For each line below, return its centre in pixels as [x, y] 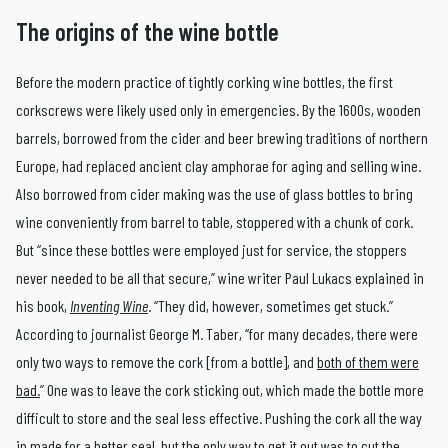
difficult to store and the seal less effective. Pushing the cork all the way [219, 417]
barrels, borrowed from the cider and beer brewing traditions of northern [222, 137]
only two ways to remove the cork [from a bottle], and [166, 361]
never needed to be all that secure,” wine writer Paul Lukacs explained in [220, 277]
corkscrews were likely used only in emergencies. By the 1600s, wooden [218, 109]
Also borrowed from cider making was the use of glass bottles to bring [214, 193]
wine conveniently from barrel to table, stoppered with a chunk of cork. [214, 221]
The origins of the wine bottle [147, 31]
